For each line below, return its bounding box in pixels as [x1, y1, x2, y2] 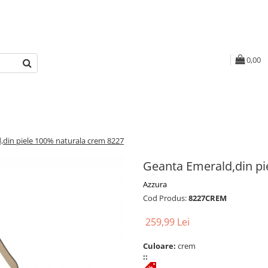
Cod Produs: [143, 193, 187, 203]
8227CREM [188, 193, 227, 203]
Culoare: [143, 240, 178, 251]
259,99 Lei [145, 215, 190, 229]
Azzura [143, 179, 167, 190]
